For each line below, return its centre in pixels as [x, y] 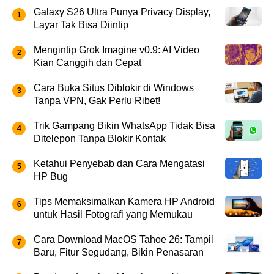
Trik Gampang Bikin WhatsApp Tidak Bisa [124, 126]
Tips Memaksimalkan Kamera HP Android [124, 202]
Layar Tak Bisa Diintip [81, 25]
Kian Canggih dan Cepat [87, 63]
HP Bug [51, 177]
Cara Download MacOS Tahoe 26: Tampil [124, 240]
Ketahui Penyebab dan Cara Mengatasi [119, 164]
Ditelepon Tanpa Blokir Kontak [100, 139]
